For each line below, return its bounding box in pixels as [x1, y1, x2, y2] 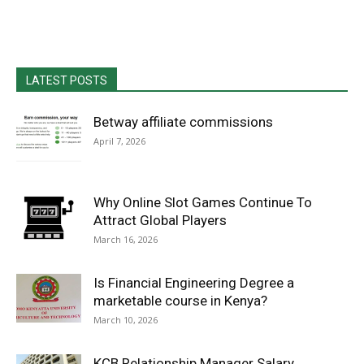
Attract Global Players [93, 212, 227, 228]
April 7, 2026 [93, 135, 145, 147]
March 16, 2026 [93, 233, 158, 245]
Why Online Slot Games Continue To [93, 194, 312, 210]
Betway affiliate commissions [93, 114, 273, 130]
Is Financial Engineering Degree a [93, 275, 294, 291]
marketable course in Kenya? [93, 292, 267, 309]
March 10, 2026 [93, 314, 158, 326]
